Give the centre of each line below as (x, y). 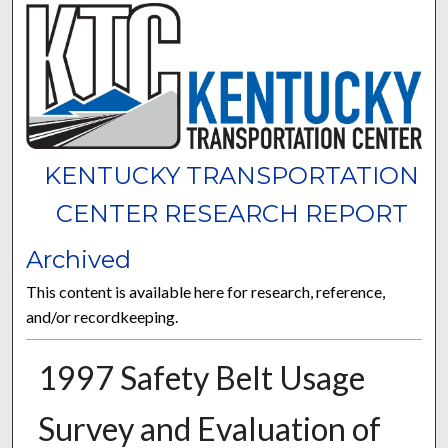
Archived (79, 259)
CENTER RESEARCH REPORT (231, 213)
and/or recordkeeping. (102, 316)
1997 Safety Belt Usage (201, 377)
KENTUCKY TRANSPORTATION (232, 175)
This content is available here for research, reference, (206, 291)
